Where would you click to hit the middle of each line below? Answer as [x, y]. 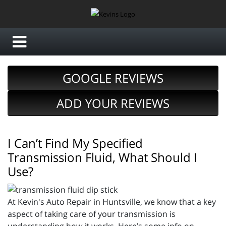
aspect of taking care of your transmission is [92, 214]
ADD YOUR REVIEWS [113, 103]
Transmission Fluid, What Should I [102, 157]
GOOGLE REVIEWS [113, 78]
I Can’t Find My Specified [75, 143]
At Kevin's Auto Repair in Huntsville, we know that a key [112, 202]
